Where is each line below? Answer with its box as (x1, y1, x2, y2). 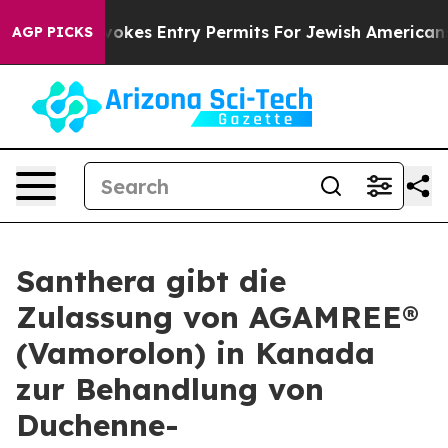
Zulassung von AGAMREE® (16, 298, 419, 336)
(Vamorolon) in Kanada (16, 334, 375, 372)
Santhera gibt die (16, 262, 286, 300)
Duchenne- (16, 406, 179, 444)
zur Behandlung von (16, 370, 324, 408)
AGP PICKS (12, 23, 93, 41)
